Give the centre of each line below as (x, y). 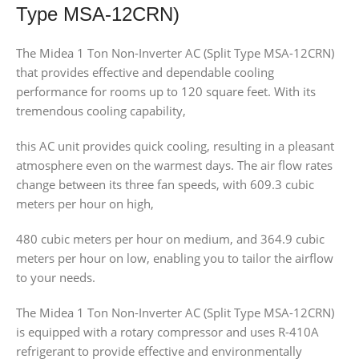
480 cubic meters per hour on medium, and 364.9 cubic (170, 238)
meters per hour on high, (85, 203)
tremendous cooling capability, (101, 110)
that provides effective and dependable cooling (145, 72)
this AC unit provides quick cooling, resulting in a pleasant (175, 145)
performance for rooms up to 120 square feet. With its (166, 91)
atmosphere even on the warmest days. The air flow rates (174, 165)
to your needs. (56, 277)
